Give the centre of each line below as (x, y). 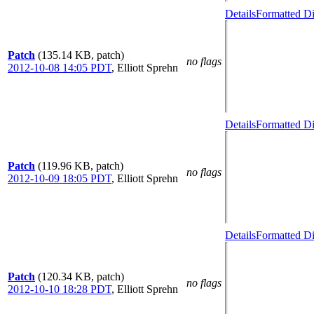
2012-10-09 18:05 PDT (60, 178)
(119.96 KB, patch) (81, 166)
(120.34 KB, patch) (81, 277)
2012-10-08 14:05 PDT (60, 68)
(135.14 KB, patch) (81, 55)
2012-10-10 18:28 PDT (60, 289)
